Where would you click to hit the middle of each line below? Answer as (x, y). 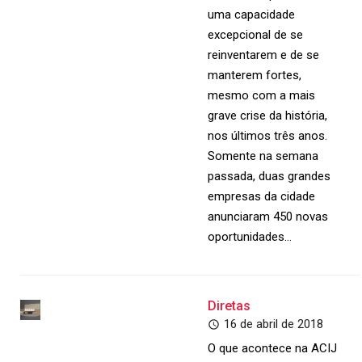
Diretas (229, 306)
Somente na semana (263, 156)
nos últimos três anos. (268, 136)
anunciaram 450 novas (268, 217)
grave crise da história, (268, 116)
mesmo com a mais (262, 95)
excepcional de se (256, 35)
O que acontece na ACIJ (273, 348)
